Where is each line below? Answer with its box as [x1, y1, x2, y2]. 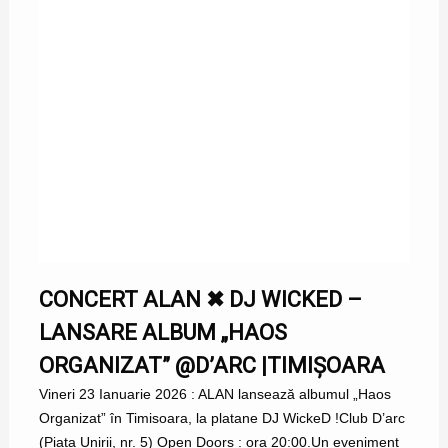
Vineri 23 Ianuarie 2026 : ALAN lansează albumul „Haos [38, 386, 391, 403]
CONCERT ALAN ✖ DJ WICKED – [38, 287, 362, 313]
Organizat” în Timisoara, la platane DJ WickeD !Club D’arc [38, 410, 405, 427]
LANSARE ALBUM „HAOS [38, 320, 287, 346]
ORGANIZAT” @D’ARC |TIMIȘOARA [38, 353, 385, 379]
